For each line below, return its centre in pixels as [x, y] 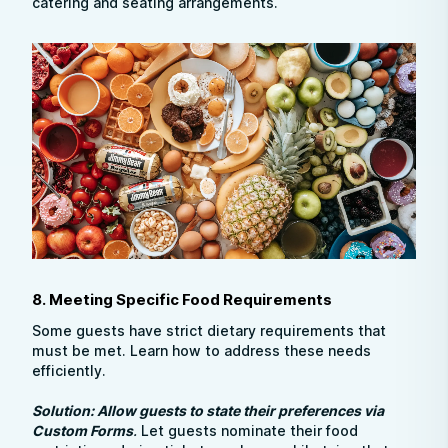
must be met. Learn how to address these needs [201, 350]
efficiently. [69, 370]
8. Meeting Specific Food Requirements [182, 299]
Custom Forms [82, 430]
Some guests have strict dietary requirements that [209, 330]
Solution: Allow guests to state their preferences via [208, 410]
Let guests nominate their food [247, 430]
